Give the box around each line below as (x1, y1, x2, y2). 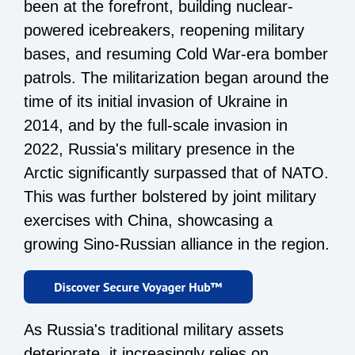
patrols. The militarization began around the (24, 68, 329, 86)
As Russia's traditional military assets (24, 320, 284, 338)
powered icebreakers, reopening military (24, 21, 304, 39)
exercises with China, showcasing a (24, 211, 273, 229)
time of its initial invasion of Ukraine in (24, 92, 288, 110)
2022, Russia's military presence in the (24, 139, 295, 158)
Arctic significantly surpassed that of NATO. (24, 163, 329, 181)
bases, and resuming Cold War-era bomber (24, 44, 328, 63)
